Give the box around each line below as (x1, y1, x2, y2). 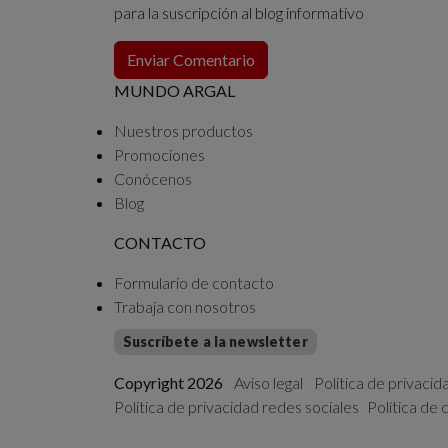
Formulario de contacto (114, 272, 274, 292)
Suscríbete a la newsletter (123, 332, 308, 350)
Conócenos (114, 168, 192, 188)
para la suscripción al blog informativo (114, 2, 364, 22)
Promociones (114, 144, 205, 164)
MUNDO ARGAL (114, 80, 235, 100)
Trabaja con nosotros (114, 296, 256, 316)
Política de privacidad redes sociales (114, 396, 359, 416)
